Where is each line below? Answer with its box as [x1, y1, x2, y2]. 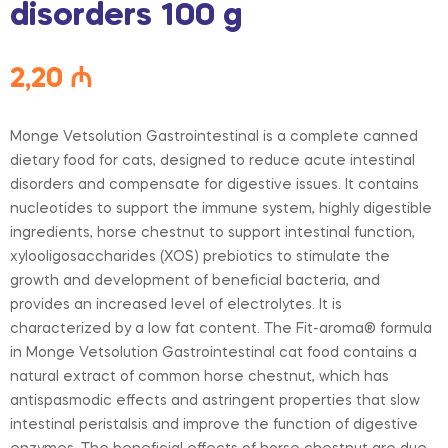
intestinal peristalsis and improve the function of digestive [10, 417, 418, 432]
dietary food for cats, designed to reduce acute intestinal [10, 153, 415, 168]
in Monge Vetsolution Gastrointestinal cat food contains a [10, 345, 417, 360]
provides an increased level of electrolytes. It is [10, 297, 342, 312]
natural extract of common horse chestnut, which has [10, 369, 389, 384]
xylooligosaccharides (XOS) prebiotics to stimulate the [10, 249, 390, 264]
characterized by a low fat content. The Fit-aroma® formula [10, 321, 432, 336]
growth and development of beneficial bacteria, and [10, 273, 380, 288]
